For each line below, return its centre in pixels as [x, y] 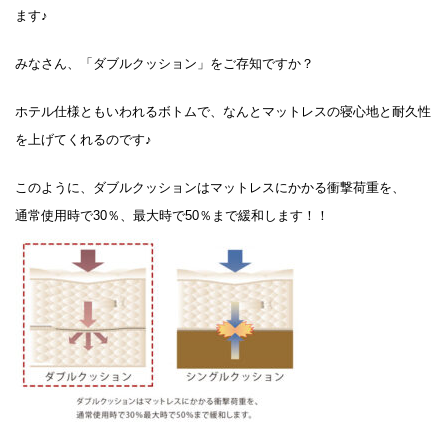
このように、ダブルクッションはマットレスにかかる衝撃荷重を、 [209, 188]
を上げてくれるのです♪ [83, 140]
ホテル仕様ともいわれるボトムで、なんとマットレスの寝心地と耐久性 [222, 112]
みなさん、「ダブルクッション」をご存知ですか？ [164, 64]
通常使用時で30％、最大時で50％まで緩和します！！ [171, 216]
